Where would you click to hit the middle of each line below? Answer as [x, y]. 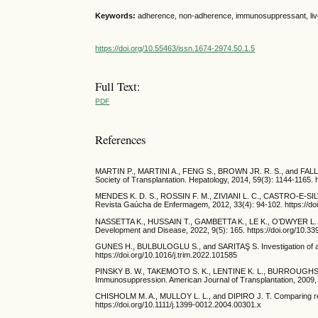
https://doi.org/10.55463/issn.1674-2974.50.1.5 [175, 49]
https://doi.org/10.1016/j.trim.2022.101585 [166, 254]
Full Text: [118, 87]
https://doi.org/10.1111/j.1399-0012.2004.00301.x [179, 305]
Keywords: [117, 15]
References [121, 139]
